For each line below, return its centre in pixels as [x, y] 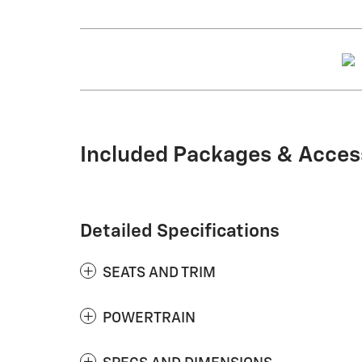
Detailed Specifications [180, 232]
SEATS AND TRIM [159, 274]
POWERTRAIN [149, 319]
